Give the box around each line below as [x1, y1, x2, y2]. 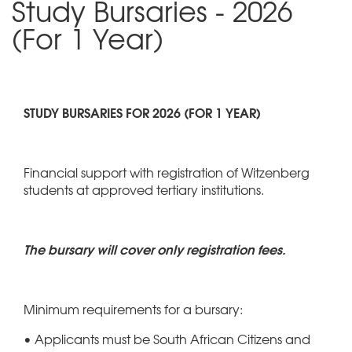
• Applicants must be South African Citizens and [24, 328, 310, 348]
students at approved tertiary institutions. [24, 179, 264, 199]
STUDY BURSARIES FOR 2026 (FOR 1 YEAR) [24, 101, 261, 122]
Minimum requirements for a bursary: [24, 299, 243, 318]
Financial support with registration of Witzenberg [24, 162, 310, 181]
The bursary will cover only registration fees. [24, 238, 285, 258]
